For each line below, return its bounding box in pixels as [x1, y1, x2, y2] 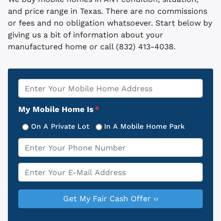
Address [18, 92, 50, 102]
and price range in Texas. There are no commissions [8, 6, 207, 16]
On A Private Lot [31, 122, 89, 131]
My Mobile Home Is [18, 105, 94, 114]
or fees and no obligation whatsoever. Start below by [8, 18, 212, 28]
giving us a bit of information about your [8, 30, 163, 40]
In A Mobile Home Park [104, 122, 185, 131]
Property [18, 80, 53, 90]
